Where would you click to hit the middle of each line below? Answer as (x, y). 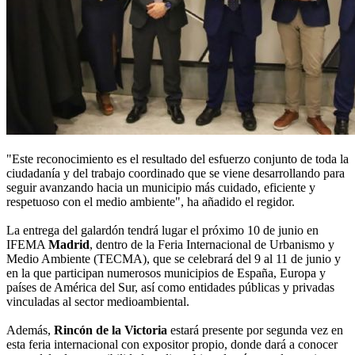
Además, (30, 330)
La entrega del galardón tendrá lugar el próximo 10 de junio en (162, 231)
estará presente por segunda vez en (255, 330)
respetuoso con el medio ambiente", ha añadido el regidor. (151, 202)
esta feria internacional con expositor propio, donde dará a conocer (172, 345)
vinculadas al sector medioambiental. (98, 302)
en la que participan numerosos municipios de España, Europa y (166, 273)
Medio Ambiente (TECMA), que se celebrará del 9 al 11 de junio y (174, 259)
